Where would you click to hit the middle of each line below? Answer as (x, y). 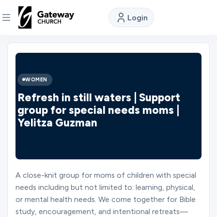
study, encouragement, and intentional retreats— (102, 211)
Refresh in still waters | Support (99, 97)
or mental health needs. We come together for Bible (106, 199)
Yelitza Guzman (57, 123)
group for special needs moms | (98, 110)
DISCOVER (26, 47)
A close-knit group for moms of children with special (106, 175)
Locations (25, 165)
